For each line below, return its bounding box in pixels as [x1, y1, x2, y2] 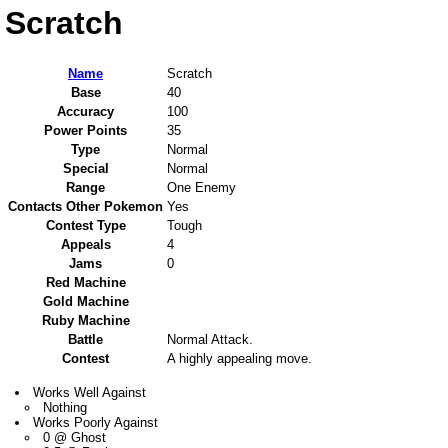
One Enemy [167, 180, 236, 196]
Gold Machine [42, 294, 129, 310]
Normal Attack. [167, 332, 253, 348]
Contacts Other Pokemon [8, 199, 163, 215]
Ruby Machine [41, 313, 130, 329]
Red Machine [45, 275, 126, 291]
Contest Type [45, 218, 126, 234]
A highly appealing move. [167, 351, 312, 367]
